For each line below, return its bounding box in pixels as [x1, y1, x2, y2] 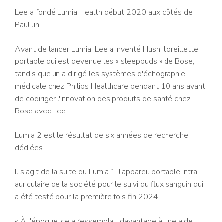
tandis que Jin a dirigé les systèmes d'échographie [15, 68, 185, 79]
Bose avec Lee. [15, 106, 67, 116]
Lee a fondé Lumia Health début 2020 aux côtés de [15, 7, 193, 18]
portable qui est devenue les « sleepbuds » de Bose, [15, 56, 194, 67]
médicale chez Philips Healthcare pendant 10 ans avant [15, 81, 205, 92]
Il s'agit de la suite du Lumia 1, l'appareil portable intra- [15, 166, 201, 177]
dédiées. [15, 142, 44, 153]
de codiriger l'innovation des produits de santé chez [15, 93, 191, 104]
